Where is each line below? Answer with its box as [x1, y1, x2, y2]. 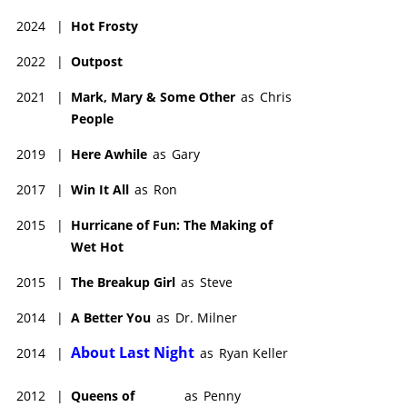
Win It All [71, 180, 129, 198]
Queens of [71, 386, 134, 404]
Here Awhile [71, 144, 147, 163]
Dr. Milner [175, 308, 237, 326]
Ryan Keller [219, 343, 288, 362]
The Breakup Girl [71, 273, 175, 291]
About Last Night [71, 342, 194, 362]
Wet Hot [71, 237, 124, 255]
